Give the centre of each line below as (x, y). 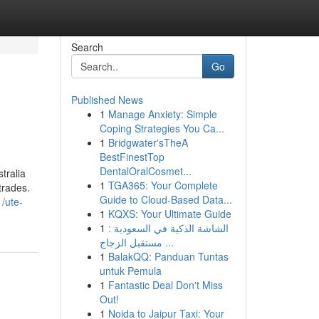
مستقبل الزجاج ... (168, 242)
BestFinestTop (132, 157)
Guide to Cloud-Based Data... (166, 199)
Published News (107, 100)
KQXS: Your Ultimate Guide (169, 214)
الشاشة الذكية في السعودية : (168, 228)
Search (87, 47)
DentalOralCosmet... (145, 171)
